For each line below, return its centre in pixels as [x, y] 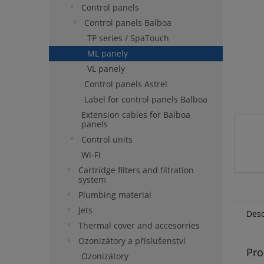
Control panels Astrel [126, 84]
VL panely [106, 69]
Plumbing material [115, 195]
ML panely [108, 53]
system [92, 179]
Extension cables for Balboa [136, 115]
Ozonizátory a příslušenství [132, 241]
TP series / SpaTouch [128, 38]
